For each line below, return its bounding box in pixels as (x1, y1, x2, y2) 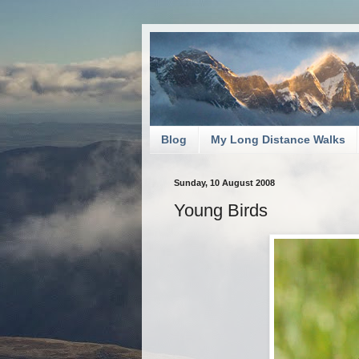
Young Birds (174, 200, 268, 221)
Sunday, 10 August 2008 (174, 177, 275, 188)
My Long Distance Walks (211, 133, 345, 147)
